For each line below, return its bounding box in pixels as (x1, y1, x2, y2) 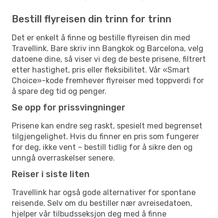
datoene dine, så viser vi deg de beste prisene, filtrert (12, 54, 206, 64)
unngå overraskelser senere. (12, 153, 115, 163)
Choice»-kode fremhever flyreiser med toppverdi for (12, 75, 204, 85)
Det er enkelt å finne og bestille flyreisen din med (12, 33, 190, 42)
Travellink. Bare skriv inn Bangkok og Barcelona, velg (12, 43, 203, 53)
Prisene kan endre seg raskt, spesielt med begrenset (12, 121, 202, 130)
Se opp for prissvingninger (12, 102, 126, 113)
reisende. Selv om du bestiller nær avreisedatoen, (12, 198, 192, 208)
